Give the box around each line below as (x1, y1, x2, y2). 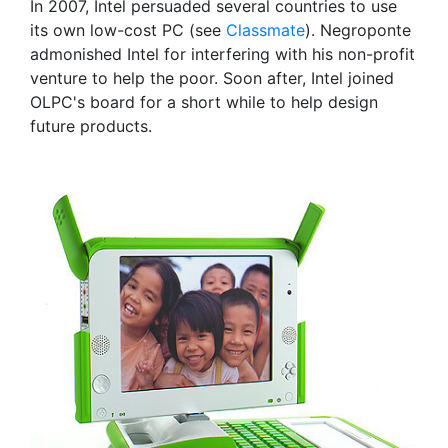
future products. (30, 116, 152, 136)
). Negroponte (305, 20, 411, 40)
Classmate (226, 20, 305, 40)
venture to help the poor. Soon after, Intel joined (30, 68, 394, 88)
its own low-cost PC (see (30, 20, 226, 40)
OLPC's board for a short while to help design (30, 92, 378, 112)
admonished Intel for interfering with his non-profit (30, 44, 415, 64)
